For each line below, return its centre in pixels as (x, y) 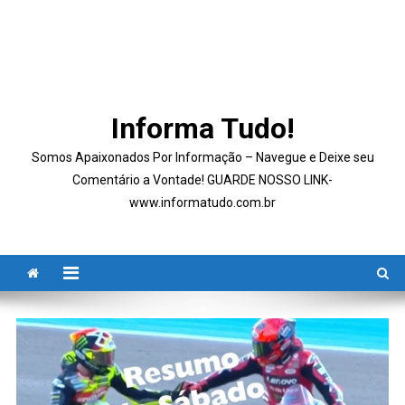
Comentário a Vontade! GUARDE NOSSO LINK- (202, 180)
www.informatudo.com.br (202, 202)
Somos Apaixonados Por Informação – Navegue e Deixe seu (202, 157)
